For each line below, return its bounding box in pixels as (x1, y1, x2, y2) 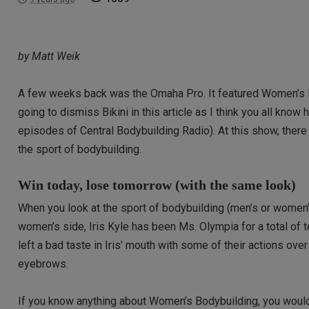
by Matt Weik (18, 50, 81, 63)
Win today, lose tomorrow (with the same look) (18, 177, 297, 192)
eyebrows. (18, 257, 69, 270)
